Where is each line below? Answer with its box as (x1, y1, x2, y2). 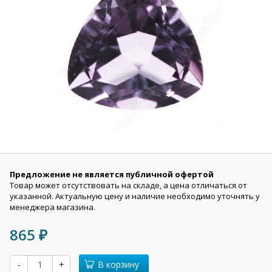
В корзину (98, 258, 139, 270)
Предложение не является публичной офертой (10, 169, 214, 180)
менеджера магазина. (10, 202, 95, 212)
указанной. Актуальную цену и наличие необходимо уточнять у (10, 191, 260, 202)
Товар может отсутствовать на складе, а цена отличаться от (10, 180, 247, 191)
